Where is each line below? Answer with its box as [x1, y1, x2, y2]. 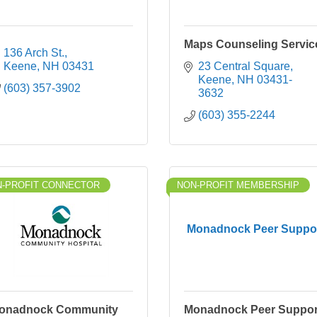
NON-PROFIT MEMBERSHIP [177, 180, 299, 190]
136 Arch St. [4, 47, 64, 59]
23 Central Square [198, 60, 290, 72]
